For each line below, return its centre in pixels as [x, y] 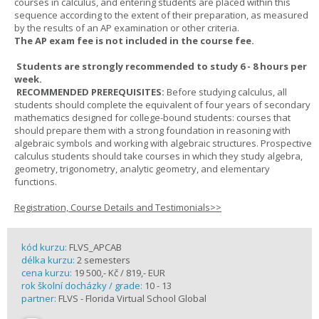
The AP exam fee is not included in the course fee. [134, 41]
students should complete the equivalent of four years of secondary [162, 105]
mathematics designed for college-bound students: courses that [152, 117]
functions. [36, 182]
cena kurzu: [47, 273]
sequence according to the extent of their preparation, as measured [161, 15]
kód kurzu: [45, 247]
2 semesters [104, 260]
